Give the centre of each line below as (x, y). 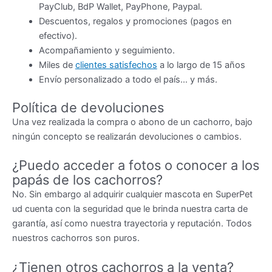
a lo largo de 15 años (201, 65)
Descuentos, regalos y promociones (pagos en (135, 22)
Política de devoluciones (88, 108)
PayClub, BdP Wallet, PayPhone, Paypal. (120, 7)
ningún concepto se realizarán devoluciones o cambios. (127, 137)
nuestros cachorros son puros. (76, 238)
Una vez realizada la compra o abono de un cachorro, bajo (132, 122)
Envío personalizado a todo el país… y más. (128, 80)
